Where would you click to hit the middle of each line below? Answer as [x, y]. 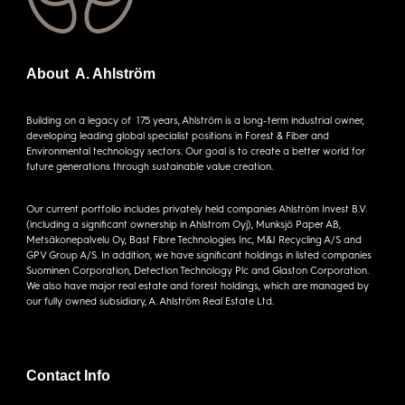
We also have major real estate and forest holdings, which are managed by [197, 285]
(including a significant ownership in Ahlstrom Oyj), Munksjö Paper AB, [183, 224]
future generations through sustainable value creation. [149, 166]
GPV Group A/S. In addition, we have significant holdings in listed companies [198, 254]
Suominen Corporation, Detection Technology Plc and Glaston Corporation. [197, 270]
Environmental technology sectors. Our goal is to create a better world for [195, 151]
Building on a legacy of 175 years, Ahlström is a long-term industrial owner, [195, 120]
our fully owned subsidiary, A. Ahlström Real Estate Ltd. [150, 301]
